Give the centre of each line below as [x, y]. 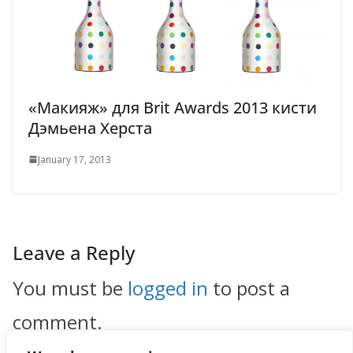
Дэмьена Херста [90, 128]
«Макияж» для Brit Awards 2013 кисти [173, 107]
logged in [168, 288]
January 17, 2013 [74, 159]
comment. [58, 321]
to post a [249, 288]
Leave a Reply [74, 252]
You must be [70, 288]
